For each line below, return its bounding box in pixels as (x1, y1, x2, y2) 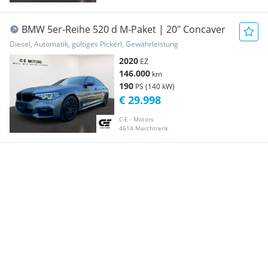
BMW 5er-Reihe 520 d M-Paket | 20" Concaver (22, 22, 226, 36)
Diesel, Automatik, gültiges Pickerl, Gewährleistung (10, 38, 178, 49)
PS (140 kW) (135, 81, 175, 92)
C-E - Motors (119, 115, 154, 123)
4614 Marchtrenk (119, 124, 168, 132)
